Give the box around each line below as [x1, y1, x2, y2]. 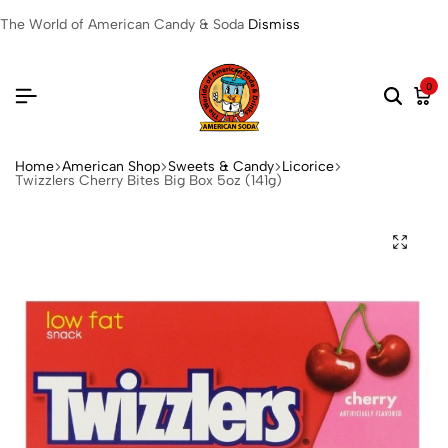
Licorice [282, 157, 334, 175]
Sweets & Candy [168, 157, 274, 175]
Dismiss [248, 16, 300, 33]
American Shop [62, 157, 160, 175]
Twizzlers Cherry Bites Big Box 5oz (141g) [15, 171, 282, 189]
